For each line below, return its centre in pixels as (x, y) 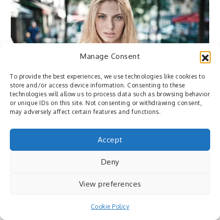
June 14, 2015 (42, 94)
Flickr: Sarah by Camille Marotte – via (90, 113)
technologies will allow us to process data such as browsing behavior (110, 94)
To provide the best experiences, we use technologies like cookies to (107, 76)
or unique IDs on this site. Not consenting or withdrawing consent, (106, 103)
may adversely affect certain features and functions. (85, 112)
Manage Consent (110, 56)
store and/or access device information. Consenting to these (97, 85)
